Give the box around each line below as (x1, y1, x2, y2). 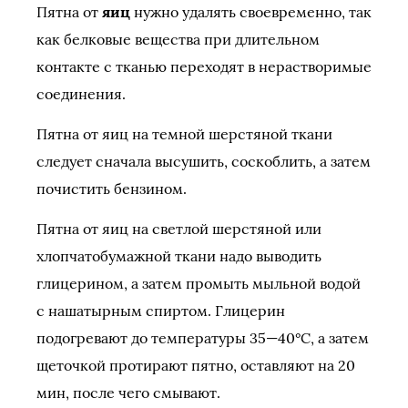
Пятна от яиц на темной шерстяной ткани (36, 125, 332, 143)
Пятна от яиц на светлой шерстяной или (36, 219, 321, 238)
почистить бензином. (36, 179, 187, 198)
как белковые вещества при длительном (36, 30, 320, 48)
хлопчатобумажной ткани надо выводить (36, 247, 321, 265)
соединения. (36, 85, 126, 103)
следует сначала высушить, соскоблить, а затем (36, 152, 371, 170)
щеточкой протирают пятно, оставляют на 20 (36, 356, 355, 374)
